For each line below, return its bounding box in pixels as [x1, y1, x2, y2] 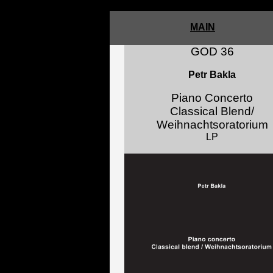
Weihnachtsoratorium [156, 118, 268, 131]
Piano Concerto [171, 91, 253, 104]
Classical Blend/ [170, 105, 254, 118]
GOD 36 [190, 45, 234, 58]
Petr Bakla [188, 69, 236, 80]
